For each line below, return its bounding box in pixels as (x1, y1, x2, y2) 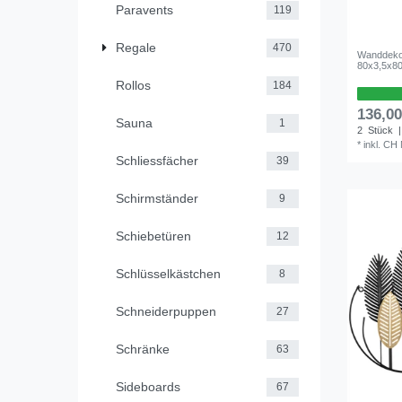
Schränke (116, 341, 170, 356)
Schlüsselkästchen (116, 266, 221, 281)
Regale (116, 39, 156, 55)
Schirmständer (116, 190, 198, 205)
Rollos (116, 77, 151, 92)
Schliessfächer (116, 153, 198, 168)
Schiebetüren (116, 228, 191, 243)
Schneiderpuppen (116, 303, 216, 319)
